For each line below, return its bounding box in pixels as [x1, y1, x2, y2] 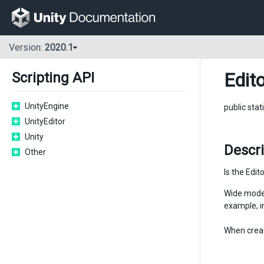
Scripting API [12, 70, 94, 86]
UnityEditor [25, 117, 65, 126]
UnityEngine [25, 101, 69, 111]
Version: [9, 42, 45, 54]
